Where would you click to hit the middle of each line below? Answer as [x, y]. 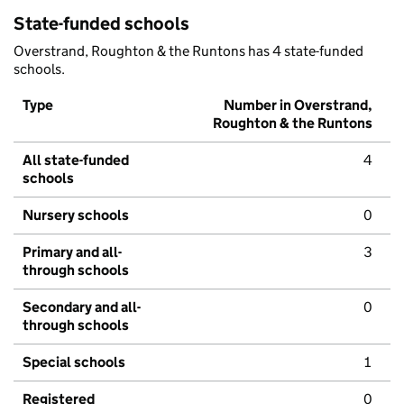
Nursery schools [76, 216]
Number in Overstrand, [298, 106]
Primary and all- [72, 252]
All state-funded [76, 161]
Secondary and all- [82, 308]
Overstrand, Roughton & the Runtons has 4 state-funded [188, 51]
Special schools [74, 363]
